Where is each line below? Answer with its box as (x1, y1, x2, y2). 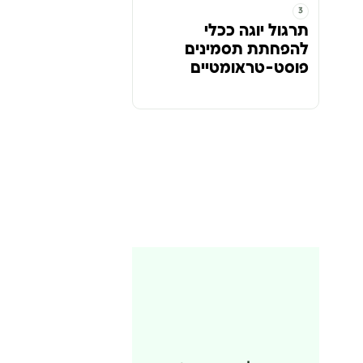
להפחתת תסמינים (184, 41, 309, 59)
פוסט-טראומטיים (190, 59, 309, 78)
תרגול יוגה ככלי (203, 22, 309, 41)
